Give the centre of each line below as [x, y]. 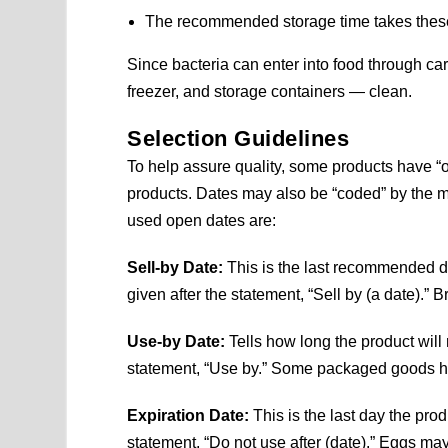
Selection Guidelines [238, 139]
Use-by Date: [176, 342]
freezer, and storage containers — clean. [270, 92]
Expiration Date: [188, 416]
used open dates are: [202, 221]
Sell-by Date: [175, 268]
